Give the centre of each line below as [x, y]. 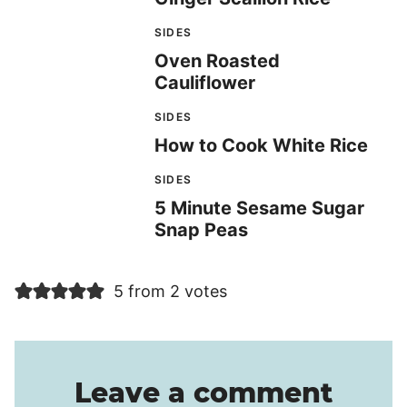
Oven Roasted [217, 60]
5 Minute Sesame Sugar [259, 208]
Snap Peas [201, 229]
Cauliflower [205, 82]
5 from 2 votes [170, 291]
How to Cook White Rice [261, 145]
